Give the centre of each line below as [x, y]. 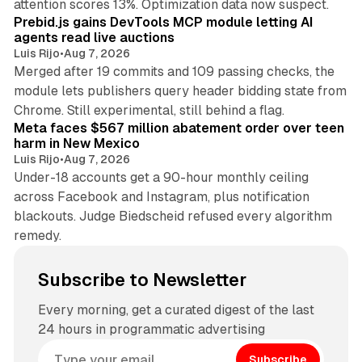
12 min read [305, 101]
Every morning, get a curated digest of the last [176, 310]
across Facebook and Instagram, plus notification [161, 197]
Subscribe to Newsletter [142, 280]
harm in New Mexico [76, 144]
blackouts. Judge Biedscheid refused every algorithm [173, 217]
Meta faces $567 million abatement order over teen [179, 128]
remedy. [37, 236]
